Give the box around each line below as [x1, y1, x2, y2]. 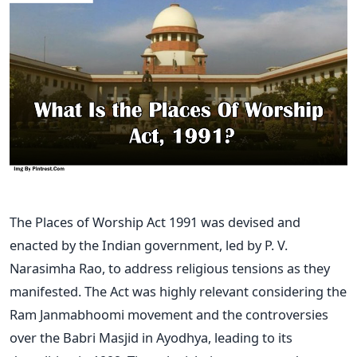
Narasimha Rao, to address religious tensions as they [10, 259, 330, 278]
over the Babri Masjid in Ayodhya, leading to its [10, 328, 292, 347]
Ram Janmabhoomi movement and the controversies [10, 305, 328, 324]
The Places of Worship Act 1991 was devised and [10, 213, 300, 232]
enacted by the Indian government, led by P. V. [10, 236, 288, 255]
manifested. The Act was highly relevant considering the [10, 282, 347, 301]
